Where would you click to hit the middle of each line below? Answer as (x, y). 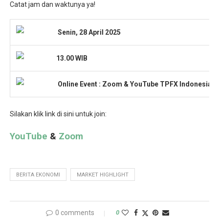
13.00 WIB (70, 58)
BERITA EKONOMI (38, 175)
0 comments (75, 212)
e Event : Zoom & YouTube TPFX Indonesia (143, 84)
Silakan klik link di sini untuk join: (58, 114)
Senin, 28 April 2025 (88, 32)
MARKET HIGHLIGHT (103, 175)
